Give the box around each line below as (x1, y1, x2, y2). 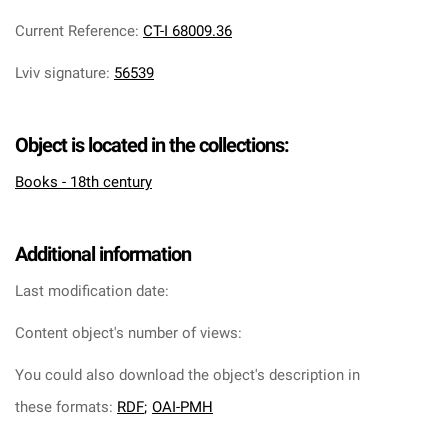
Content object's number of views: (15, 324, 242, 342)
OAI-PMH (152, 398, 213, 416)
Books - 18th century (15, 173, 152, 191)
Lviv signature (15, 64, 106, 82)
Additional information (15, 242, 191, 266)
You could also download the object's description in (15, 366, 360, 384)
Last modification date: (15, 282, 169, 300)
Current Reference (15, 22, 135, 40)
